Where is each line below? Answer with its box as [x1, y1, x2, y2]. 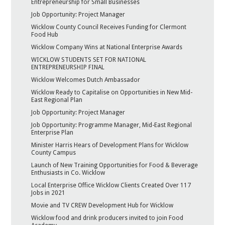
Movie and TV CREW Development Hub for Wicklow [31, 202, 174, 209]
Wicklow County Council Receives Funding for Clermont [31, 24, 187, 31]
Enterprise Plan [31, 129, 74, 137]
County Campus [31, 149, 76, 157]
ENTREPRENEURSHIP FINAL [31, 64, 105, 71]
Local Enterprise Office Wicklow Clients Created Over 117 [31, 182, 191, 189]
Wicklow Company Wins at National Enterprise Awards [31, 44, 183, 51]
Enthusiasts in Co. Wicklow [31, 169, 105, 177]
